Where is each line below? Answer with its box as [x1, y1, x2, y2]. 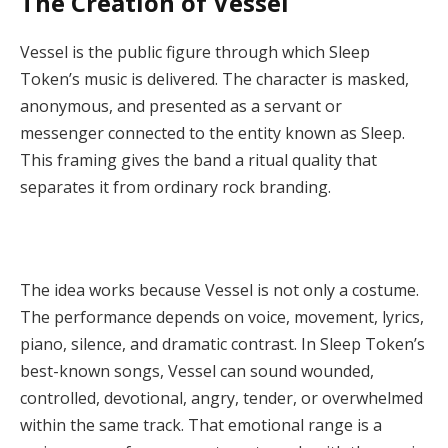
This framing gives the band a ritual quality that [20, 148, 377, 171]
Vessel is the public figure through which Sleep [20, 40, 370, 63]
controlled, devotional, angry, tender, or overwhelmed [20, 386, 423, 409]
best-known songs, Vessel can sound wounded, [20, 359, 374, 382]
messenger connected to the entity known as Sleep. [20, 121, 405, 144]
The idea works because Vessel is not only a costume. [20, 278, 419, 301]
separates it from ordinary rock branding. [20, 175, 331, 198]
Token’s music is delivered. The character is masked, [20, 67, 409, 90]
